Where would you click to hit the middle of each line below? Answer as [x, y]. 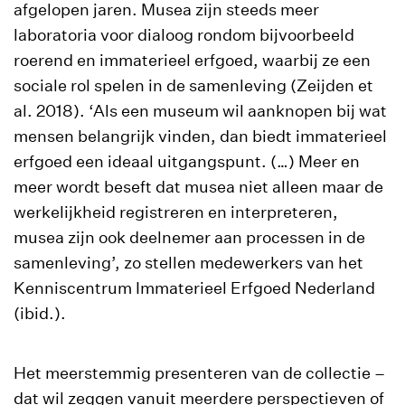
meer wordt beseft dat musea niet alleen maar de [198, 187]
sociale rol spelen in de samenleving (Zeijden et [193, 85]
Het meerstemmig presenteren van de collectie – [199, 373]
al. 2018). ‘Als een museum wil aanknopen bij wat [200, 111]
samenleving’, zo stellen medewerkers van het [188, 263]
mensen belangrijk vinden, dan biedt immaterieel [200, 136]
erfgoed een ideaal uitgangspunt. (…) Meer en [187, 161]
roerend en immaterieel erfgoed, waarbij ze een [192, 60]
